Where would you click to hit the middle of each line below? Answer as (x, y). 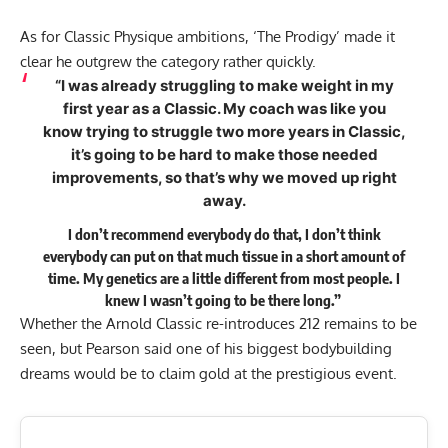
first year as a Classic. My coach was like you (224, 108)
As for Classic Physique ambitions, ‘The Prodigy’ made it (207, 36)
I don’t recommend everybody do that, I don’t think (224, 234)
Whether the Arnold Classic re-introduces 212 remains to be (218, 324)
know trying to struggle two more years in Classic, (224, 131)
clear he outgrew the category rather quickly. (170, 61)
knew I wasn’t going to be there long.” (224, 300)
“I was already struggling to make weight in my (224, 85)
